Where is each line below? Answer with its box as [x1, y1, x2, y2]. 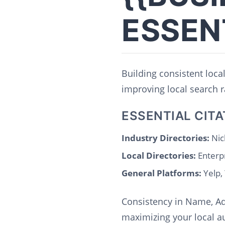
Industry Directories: [122, 132, 209, 144]
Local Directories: [122, 150, 196, 161]
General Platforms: [122, 167, 201, 179]
